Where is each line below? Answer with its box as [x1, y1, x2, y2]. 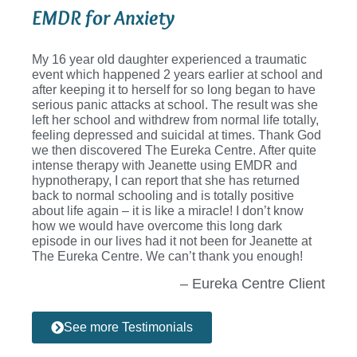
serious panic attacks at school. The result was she [32, 98, 318, 112]
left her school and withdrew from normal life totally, [32, 113, 319, 127]
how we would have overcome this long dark [32, 219, 282, 233]
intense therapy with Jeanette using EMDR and [32, 159, 297, 173]
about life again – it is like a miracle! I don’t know [32, 204, 304, 218]
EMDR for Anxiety [32, 5, 175, 31]
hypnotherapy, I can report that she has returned [32, 174, 300, 188]
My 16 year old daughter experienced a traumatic [32, 53, 307, 67]
